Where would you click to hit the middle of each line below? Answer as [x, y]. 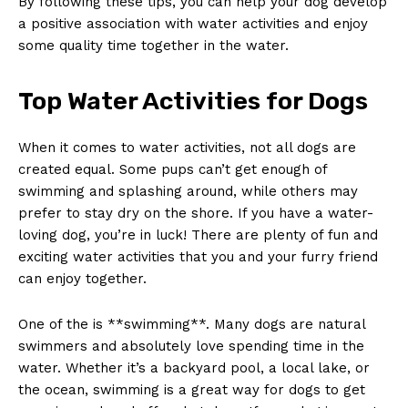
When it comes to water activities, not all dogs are [187, 147]
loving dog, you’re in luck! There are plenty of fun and [198, 235]
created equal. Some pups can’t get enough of [173, 169]
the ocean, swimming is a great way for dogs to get [192, 389]
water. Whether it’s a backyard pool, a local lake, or [194, 367]
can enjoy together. [82, 278]
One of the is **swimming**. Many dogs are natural [192, 324]
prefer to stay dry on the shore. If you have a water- [196, 213]
